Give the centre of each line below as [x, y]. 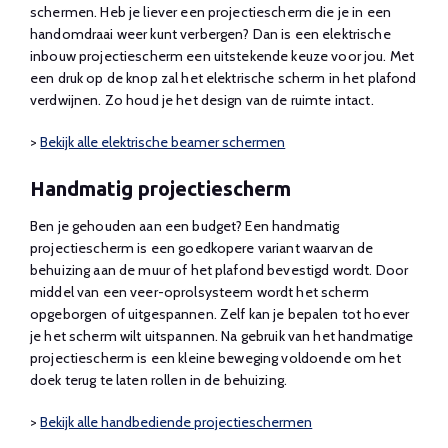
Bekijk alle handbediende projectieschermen [176, 421]
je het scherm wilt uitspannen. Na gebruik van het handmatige [222, 335]
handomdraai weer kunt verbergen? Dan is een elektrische [210, 33]
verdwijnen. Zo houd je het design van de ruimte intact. [202, 99]
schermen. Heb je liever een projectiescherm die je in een [210, 11]
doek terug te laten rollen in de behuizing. [159, 379]
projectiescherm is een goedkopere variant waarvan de [202, 247]
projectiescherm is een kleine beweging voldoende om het [215, 357]
